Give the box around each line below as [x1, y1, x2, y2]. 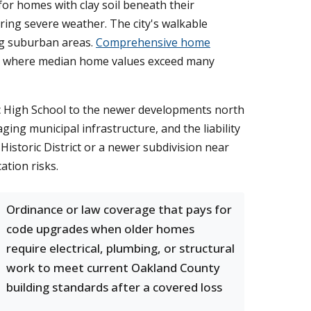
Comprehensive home [96, 35, 210, 50]
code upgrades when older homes [6, 221, 194, 237]
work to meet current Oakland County [6, 260, 220, 276]
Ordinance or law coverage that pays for [6, 201, 232, 217]
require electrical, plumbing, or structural [6, 240, 235, 256]
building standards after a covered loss [6, 279, 222, 295]
